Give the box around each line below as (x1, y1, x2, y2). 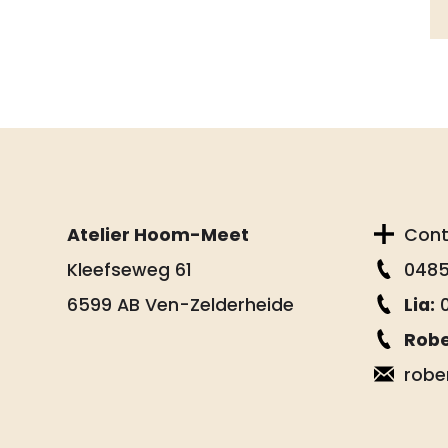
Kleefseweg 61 (67, 257, 193, 282)
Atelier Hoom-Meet (67, 222, 250, 247)
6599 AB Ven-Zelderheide (67, 292, 295, 317)
